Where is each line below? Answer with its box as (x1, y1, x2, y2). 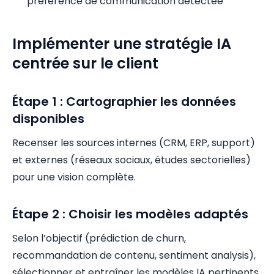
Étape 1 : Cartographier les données (12, 93, 236, 110)
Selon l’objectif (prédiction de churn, (12, 231, 186, 245)
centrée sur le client (12, 53, 158, 73)
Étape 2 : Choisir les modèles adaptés (12, 206, 248, 223)
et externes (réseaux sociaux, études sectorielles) (12, 153, 251, 167)
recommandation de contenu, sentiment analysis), (12, 248, 256, 262)
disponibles (12, 110, 84, 127)
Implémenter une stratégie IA (12, 34, 231, 54)
